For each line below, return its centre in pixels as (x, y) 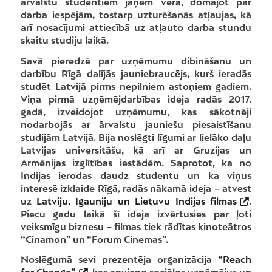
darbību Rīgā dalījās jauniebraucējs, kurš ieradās (136, 73)
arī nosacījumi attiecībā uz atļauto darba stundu (136, 27)
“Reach (235, 260)
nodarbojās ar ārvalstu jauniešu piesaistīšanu (136, 124)
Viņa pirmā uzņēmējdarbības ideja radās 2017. (136, 99)
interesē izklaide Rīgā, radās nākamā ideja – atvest (136, 188)
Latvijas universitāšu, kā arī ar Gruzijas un (136, 150)
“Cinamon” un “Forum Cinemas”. (94, 239)
